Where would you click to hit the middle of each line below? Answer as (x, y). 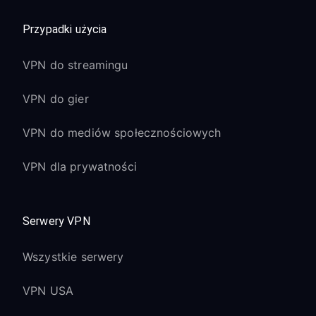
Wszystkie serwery (73, 257)
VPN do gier (56, 99)
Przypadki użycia (65, 29)
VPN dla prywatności (80, 166)
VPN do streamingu (75, 65)
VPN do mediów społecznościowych (122, 133)
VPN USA (48, 291)
